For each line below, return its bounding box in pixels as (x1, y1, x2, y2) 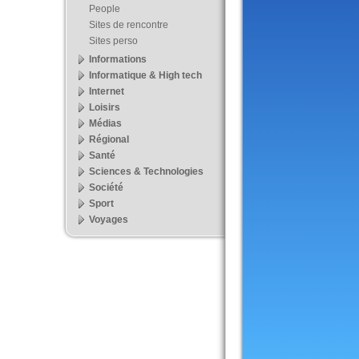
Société (89, 182, 123, 193)
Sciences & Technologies (89, 166, 204, 177)
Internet (89, 86, 124, 97)
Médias (89, 118, 122, 129)
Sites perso (89, 35, 138, 46)
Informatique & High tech (89, 70, 202, 81)
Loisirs (89, 102, 120, 113)
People (89, 3, 120, 14)
